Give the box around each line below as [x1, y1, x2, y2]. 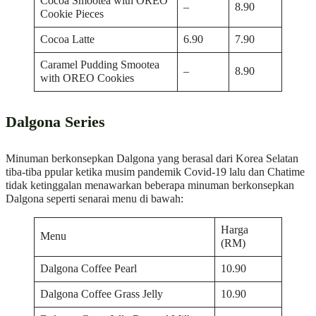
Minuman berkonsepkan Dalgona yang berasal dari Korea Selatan [6, 152, 298, 165]
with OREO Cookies [40, 72, 135, 85]
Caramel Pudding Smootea [40, 59, 160, 72]
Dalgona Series [6, 113, 105, 130]
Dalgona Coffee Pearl [40, 262, 138, 275]
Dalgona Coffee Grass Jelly [40, 287, 164, 300]
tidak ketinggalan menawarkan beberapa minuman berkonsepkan [6, 178, 294, 192]
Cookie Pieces [40, 8, 104, 21]
